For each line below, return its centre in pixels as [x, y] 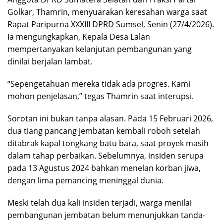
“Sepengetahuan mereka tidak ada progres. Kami [99, 84]
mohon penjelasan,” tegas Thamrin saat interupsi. [101, 96]
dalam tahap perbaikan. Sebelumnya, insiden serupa [106, 156]
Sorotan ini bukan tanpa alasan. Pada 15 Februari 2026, [110, 119]
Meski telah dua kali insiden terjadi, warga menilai [100, 203]
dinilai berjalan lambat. [50, 62]
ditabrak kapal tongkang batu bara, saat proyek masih [108, 143]
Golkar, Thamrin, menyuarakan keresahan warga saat [107, 12]
